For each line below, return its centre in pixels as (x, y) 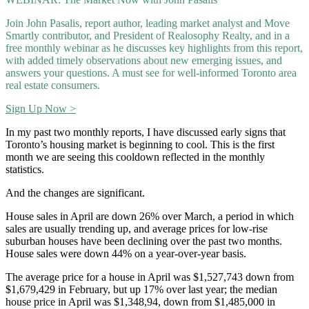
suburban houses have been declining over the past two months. (144, 241)
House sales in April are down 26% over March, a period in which (150, 216)
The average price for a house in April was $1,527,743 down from (150, 277)
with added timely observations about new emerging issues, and (144, 60)
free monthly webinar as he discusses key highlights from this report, (154, 48)
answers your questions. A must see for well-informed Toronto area (151, 72)
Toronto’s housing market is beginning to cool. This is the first (140, 144)
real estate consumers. (53, 85)
